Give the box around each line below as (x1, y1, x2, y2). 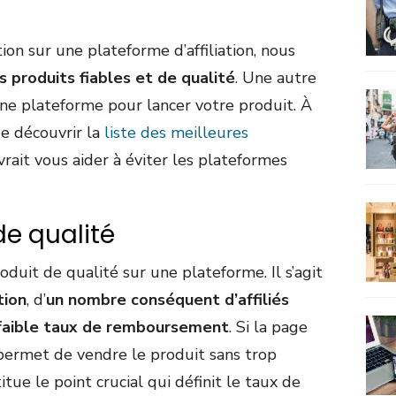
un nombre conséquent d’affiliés (46, 289, 289, 311)
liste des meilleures (104, 122, 248, 144)
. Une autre (235, 67, 316, 89)
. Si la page (229, 316, 308, 339)
